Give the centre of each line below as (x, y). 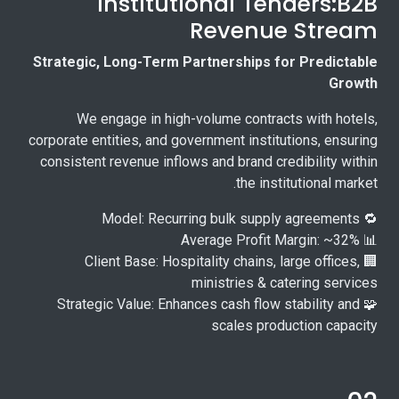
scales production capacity (294, 326)
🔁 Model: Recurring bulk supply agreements (369, 219)
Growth (353, 84)
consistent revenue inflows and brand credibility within (209, 162)
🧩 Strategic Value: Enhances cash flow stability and (208, 305)
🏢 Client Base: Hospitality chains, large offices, (222, 262)
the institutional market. (307, 183)
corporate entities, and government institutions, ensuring (203, 141)
